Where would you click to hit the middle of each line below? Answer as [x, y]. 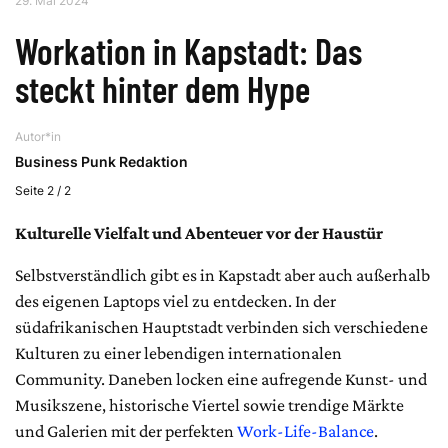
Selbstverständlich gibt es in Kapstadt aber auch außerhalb [222, 274]
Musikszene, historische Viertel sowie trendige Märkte [209, 404]
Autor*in [38, 136]
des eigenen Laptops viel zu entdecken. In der [175, 300]
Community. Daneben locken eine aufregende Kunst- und [221, 378]
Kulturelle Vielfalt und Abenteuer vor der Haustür [199, 232]
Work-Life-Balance [305, 430]
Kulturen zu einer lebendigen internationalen [178, 352]
